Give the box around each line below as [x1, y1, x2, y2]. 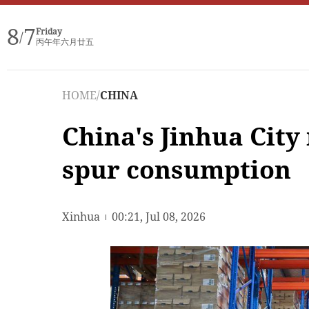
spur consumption [62, 156, 291, 184]
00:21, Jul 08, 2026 [112, 210, 206, 223]
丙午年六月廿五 [36, 37, 94, 47]
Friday [36, 27, 62, 37]
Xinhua [62, 210, 100, 223]
